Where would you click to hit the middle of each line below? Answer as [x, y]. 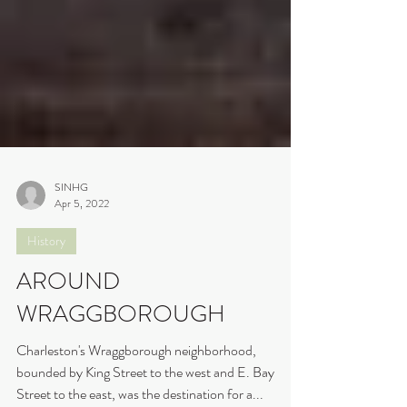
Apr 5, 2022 [82, 233]
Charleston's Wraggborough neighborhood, [136, 379]
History [46, 270]
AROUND [68, 310]
